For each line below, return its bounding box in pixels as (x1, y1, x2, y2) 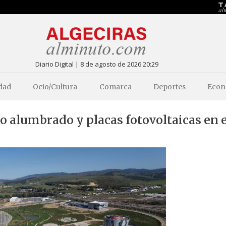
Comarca (99, 82, 132, 91)
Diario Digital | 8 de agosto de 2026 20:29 (35, 59, 158, 69)
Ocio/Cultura (33, 82, 78, 91)
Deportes (153, 82, 186, 91)
